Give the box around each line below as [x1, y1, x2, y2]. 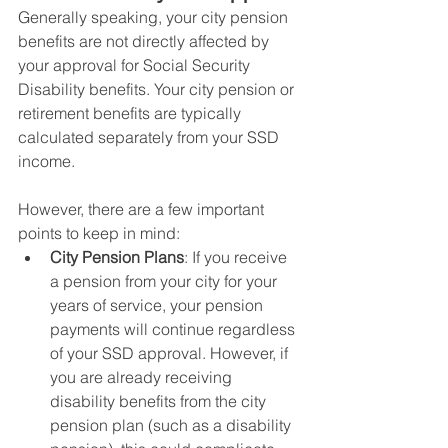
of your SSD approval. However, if [50, 343, 292, 363]
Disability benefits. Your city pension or [18, 79, 298, 99]
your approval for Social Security [18, 55, 254, 75]
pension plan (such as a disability [50, 415, 295, 435]
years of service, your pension [50, 295, 267, 315]
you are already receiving [50, 367, 236, 387]
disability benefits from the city [50, 391, 270, 411]
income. [18, 151, 79, 171]
